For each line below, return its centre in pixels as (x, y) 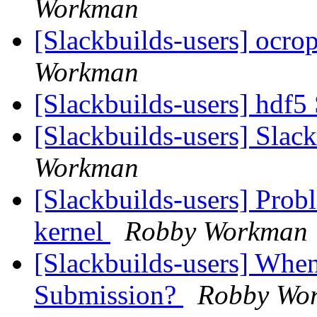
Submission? (109, 295)
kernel (72, 231)
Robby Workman (216, 231)
